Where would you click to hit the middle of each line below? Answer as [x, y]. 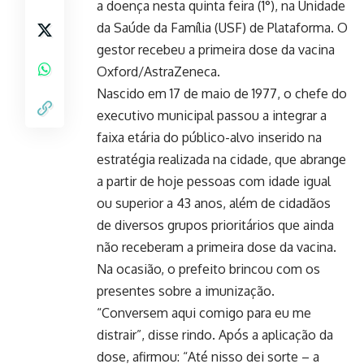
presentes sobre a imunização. [186, 290]
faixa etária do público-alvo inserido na [209, 137]
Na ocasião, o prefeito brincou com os [208, 269]
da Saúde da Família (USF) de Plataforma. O [222, 27]
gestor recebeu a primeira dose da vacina [216, 49]
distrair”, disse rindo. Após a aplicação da [215, 334]
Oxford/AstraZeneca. [158, 71]
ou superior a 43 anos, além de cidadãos [214, 203]
